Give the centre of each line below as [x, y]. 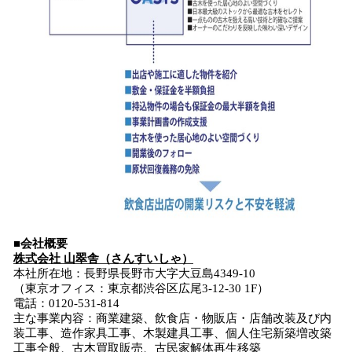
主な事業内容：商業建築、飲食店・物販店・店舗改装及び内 [172, 318]
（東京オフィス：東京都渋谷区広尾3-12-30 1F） [141, 288]
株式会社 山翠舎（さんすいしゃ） [103, 258]
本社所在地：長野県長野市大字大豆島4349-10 [134, 273]
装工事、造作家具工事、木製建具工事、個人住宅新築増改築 [172, 333]
